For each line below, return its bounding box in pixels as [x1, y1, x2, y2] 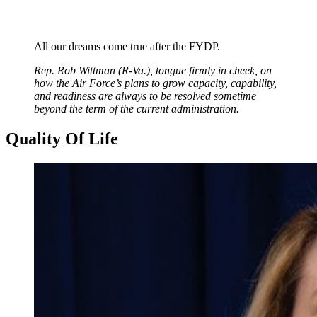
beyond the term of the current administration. [34, 102, 239, 115]
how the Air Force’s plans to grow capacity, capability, [34, 76, 277, 89]
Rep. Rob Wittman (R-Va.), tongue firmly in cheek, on [34, 64, 272, 76]
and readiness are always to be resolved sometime [34, 89, 256, 102]
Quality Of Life [6, 129, 118, 148]
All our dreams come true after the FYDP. [34, 40, 220, 52]
